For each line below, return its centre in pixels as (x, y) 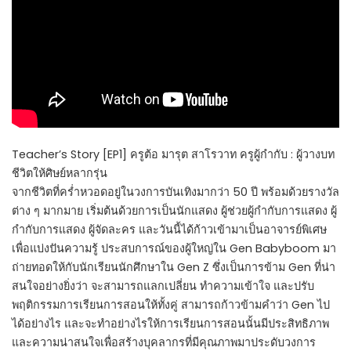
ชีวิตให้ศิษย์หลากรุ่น (60, 173)
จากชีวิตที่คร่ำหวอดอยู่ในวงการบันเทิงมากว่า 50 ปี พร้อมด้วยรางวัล (175, 192)
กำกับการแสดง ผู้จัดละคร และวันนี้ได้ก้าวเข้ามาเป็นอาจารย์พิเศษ (169, 229)
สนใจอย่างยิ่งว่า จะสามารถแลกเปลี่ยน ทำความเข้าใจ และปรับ (163, 286)
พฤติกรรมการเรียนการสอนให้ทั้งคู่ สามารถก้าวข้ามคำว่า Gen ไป (171, 304)
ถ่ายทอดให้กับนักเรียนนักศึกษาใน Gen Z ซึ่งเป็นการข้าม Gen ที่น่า (174, 267)
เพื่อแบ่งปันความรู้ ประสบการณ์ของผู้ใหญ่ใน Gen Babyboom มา (174, 248)
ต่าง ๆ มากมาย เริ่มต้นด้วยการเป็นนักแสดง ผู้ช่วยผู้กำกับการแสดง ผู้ (174, 210)
